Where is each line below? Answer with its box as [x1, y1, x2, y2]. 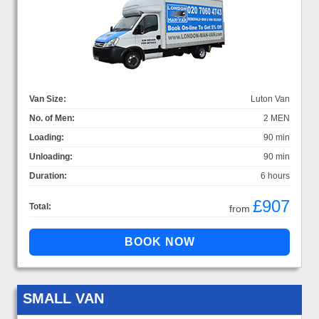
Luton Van [251, 93, 290, 104]
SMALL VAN [23, 290, 104, 306]
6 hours [261, 170, 290, 181]
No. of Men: [29, 113, 75, 123]
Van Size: [29, 93, 66, 104]
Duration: [29, 170, 67, 181]
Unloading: [29, 151, 73, 162]
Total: [29, 201, 51, 211]
